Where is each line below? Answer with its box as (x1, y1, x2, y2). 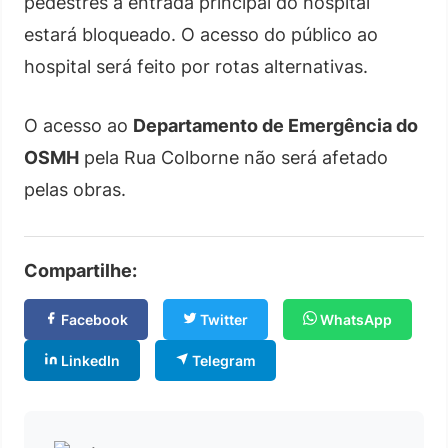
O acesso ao (24, 115, 133, 136)
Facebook (58, 311, 128, 328)
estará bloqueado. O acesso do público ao (24, 24, 378, 45)
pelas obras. (24, 179, 126, 200)
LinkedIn (58, 352, 120, 369)
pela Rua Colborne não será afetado (79, 147, 388, 168)
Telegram (189, 352, 256, 369)
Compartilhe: (24, 260, 137, 281)
